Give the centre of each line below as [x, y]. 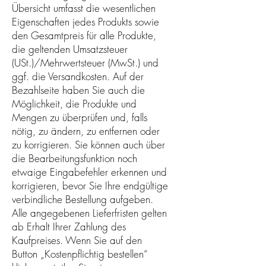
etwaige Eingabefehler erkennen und [89, 172]
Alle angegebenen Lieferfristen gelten [89, 213]
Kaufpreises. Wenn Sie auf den [77, 240]
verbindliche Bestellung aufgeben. [83, 199]
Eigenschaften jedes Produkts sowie [85, 21]
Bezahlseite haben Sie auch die [78, 90]
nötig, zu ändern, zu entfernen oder [86, 131]
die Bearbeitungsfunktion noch [75, 158]
